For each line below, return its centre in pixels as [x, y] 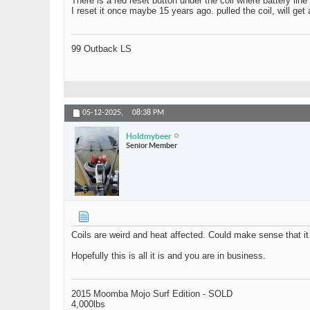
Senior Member [152, 145]
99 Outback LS [101, 49]
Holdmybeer [149, 136]
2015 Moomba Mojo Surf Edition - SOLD [152, 294]
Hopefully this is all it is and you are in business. [168, 256]
